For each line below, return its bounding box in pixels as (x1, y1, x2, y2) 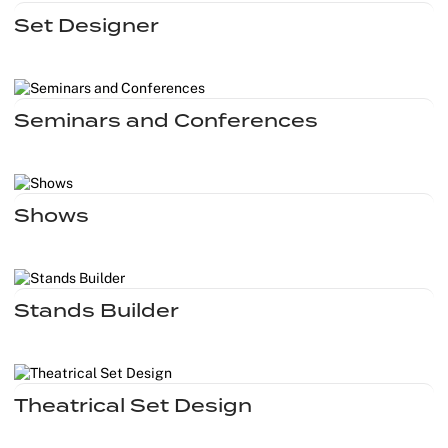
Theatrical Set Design (14, 395, 252, 417)
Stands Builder (14, 300, 179, 322)
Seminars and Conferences (14, 109, 318, 131)
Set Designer (14, 14, 159, 36)
